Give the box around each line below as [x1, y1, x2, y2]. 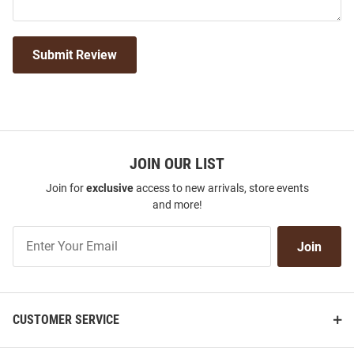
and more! [152, 198, 202, 212]
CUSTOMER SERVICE [13, 312, 119, 328]
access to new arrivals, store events [133, 182, 309, 195]
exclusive [85, 182, 134, 195]
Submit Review [32, 47, 117, 63]
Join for [45, 182, 86, 195]
